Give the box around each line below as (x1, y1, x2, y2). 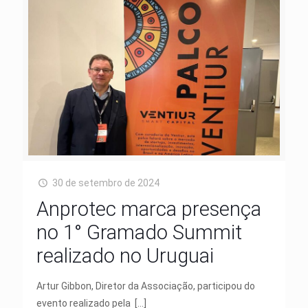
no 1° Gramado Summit (36, 221, 242, 245)
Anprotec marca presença (36, 197, 261, 221)
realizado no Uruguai (36, 244, 214, 268)
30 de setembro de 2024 (52, 177, 159, 189)
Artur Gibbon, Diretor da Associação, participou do (36, 280, 255, 292)
